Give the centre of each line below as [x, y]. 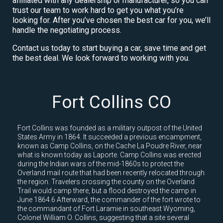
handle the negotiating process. [67, 30]
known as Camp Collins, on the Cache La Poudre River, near [110, 146]
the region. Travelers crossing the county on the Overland [106, 181]
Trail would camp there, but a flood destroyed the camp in [107, 190]
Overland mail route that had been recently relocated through [111, 172]
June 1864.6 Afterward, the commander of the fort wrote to [109, 199]
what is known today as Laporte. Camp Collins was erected [109, 155]
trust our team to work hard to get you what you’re [98, 10]
